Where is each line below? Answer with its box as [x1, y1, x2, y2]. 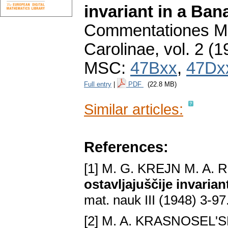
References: [84, 138, 168, 156]
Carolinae [84, 40, 155, 59]
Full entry [84, 80, 111, 89]
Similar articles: [84, 101, 183, 118]
